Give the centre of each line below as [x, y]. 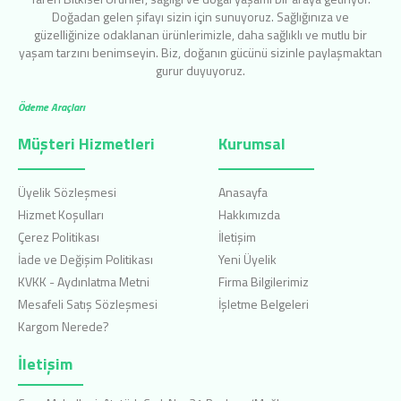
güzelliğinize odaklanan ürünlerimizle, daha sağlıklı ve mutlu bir [200, 35]
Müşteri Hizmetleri [86, 144]
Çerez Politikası [59, 237]
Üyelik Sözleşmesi [67, 192]
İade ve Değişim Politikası [85, 260]
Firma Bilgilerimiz [264, 282]
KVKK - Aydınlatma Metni [84, 282]
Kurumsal [252, 144]
